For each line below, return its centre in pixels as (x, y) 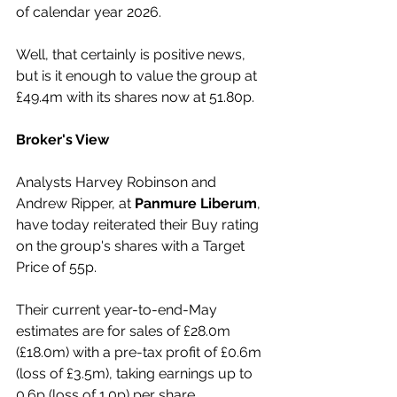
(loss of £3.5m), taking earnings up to (136, 374)
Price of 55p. (56, 268)
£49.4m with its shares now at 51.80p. (135, 97)
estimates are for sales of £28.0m (125, 331)
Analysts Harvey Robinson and (118, 183)
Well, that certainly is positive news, (132, 55)
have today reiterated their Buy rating (139, 225)
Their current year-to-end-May (118, 310)
